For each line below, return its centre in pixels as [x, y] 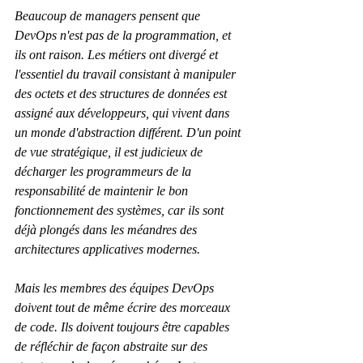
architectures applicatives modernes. [107, 250]
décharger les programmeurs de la [105, 172]
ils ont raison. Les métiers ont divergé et [118, 55]
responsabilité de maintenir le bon [103, 191]
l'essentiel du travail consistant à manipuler [127, 75]
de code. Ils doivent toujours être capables [124, 327]
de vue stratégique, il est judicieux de [110, 152]
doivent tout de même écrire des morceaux [124, 308]
